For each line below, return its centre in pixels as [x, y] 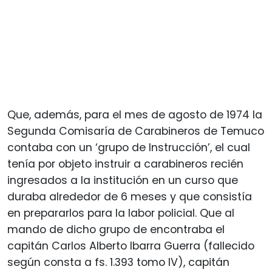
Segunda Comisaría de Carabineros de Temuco [136, 131]
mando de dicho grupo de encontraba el [116, 229]
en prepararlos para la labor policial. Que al [121, 213]
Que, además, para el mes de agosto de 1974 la [135, 114]
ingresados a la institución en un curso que [123, 180]
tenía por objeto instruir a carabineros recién [125, 164]
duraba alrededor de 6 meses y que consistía [130, 196]
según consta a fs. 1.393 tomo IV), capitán [118, 262]
